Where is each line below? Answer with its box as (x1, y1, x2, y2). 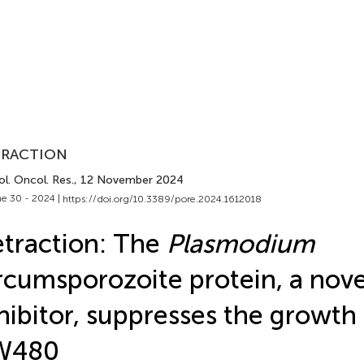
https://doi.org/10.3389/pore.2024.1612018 (62, 193, 262, 205)
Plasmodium (166, 227, 314, 259)
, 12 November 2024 (73, 173, 184, 187)
